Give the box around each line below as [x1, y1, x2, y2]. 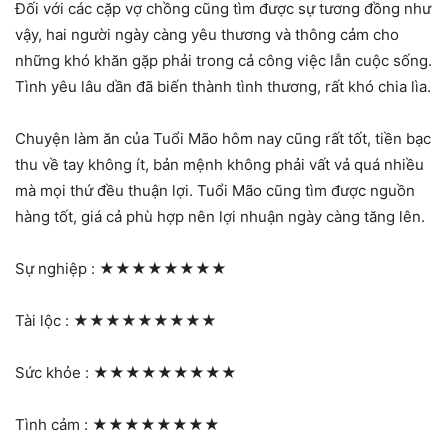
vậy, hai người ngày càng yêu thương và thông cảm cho [15, 24, 399, 44]
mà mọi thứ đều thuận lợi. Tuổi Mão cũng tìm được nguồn [15, 180, 415, 200]
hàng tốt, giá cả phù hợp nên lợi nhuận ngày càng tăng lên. [15, 206, 425, 226]
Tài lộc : [15, 310, 73, 330]
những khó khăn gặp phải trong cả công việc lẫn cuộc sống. [15, 50, 432, 70]
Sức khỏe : [15, 362, 93, 382]
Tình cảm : [15, 414, 92, 434]
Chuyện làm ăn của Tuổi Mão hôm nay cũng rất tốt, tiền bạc [15, 128, 431, 148]
